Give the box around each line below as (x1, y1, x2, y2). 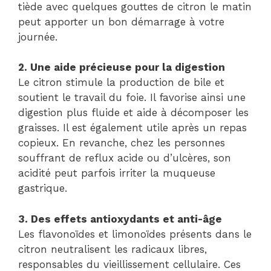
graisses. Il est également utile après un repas (18, 122, 247, 134)
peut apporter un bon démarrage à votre (18, 15, 224, 28)
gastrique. (18, 182, 67, 195)
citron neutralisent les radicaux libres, (18, 243, 207, 255)
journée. (18, 30, 57, 43)
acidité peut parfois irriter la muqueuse (18, 167, 215, 180)
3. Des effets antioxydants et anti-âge (18, 212, 222, 225)
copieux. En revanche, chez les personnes (18, 137, 225, 149)
